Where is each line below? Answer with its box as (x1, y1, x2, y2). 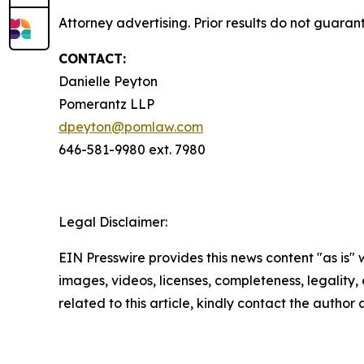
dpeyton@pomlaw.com (58, 119, 203, 135)
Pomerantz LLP (58, 96, 154, 112)
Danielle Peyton (58, 73, 158, 89)
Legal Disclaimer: (58, 214, 167, 230)
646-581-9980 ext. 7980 (58, 141, 206, 158)
